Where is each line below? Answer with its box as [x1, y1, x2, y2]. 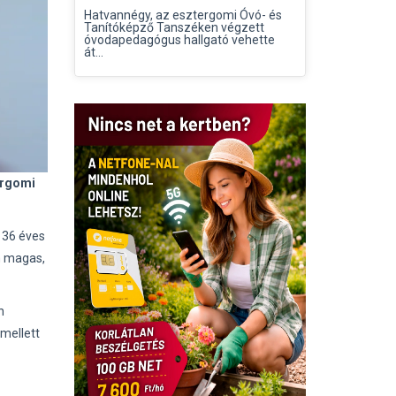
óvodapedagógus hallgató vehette [83, 33, 275, 47]
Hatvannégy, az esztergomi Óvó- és [83, 8, 282, 22]
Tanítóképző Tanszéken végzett [83, 20, 264, 34]
